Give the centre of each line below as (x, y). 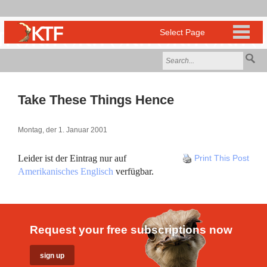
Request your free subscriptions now (131, 230)
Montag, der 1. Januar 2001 (63, 130)
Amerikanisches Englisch (66, 171)
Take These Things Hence (96, 100)
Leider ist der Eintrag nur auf (72, 158)
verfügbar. (133, 171)
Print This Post (222, 158)
